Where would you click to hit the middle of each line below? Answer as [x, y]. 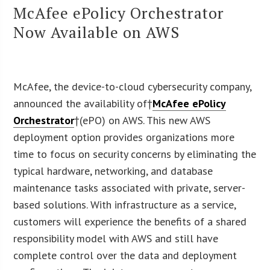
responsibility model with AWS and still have [116, 238]
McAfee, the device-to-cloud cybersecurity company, [133, 86]
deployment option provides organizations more [124, 137]
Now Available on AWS [97, 32]
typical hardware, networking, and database [113, 171]
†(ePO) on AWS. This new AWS [143, 120]
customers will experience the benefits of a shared [130, 221]
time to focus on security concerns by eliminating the [135, 154]
